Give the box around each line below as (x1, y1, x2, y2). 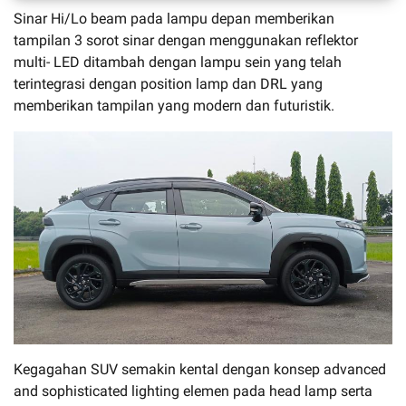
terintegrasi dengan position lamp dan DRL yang (14, 74, 323, 92)
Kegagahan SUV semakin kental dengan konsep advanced (14, 360, 386, 378)
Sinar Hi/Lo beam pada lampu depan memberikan (14, 9, 334, 27)
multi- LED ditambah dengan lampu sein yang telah (14, 53, 342, 71)
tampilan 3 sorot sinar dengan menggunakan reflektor (14, 31, 358, 49)
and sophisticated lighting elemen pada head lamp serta (14, 382, 372, 400)
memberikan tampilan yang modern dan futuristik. (14, 96, 334, 114)
